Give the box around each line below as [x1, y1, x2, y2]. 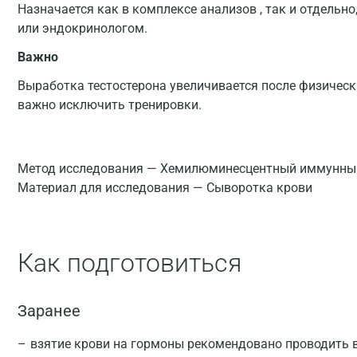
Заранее [18, 301, 80, 320]
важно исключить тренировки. [18, 97, 205, 112]
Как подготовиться [18, 248, 241, 278]
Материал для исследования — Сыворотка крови [18, 180, 312, 195]
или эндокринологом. [18, 21, 147, 36]
